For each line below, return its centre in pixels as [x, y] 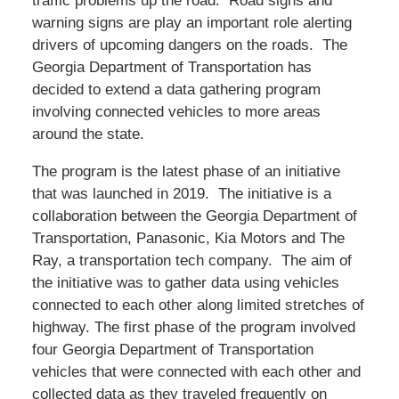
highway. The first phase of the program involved [193, 328]
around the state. [88, 134]
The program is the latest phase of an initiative [186, 172]
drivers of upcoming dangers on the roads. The [189, 45]
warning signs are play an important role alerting [191, 23]
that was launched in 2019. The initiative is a [181, 194]
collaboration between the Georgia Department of [194, 216]
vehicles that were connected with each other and [196, 372]
